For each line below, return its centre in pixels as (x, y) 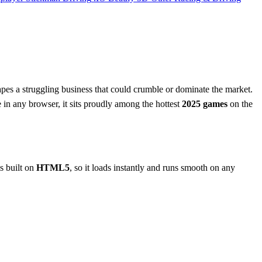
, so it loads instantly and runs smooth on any (152, 167)
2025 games (205, 104)
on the (240, 104)
